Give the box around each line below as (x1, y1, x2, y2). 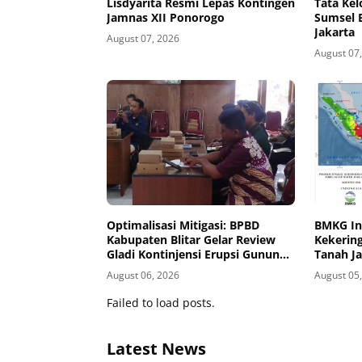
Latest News (107, 338, 206, 360)
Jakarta (314, 23, 356, 40)
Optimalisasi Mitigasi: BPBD (107, 217, 259, 234)
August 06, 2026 (107, 268, 179, 283)
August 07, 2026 (107, 31, 179, 45)
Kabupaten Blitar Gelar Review (107, 232, 276, 248)
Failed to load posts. (107, 295, 215, 311)
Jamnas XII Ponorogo (107, 9, 225, 25)
